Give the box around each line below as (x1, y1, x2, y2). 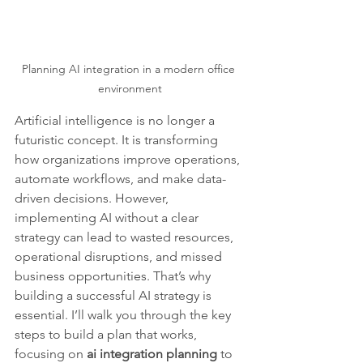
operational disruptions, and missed (15, 249, 225, 265)
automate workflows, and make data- (15, 171, 226, 187)
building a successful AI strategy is (15, 288, 215, 304)
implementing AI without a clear (15, 210, 202, 226)
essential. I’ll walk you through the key (15, 307, 234, 323)
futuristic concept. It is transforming (15, 132, 221, 148)
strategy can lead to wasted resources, (15, 229, 237, 246)
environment (97, 81, 162, 96)
